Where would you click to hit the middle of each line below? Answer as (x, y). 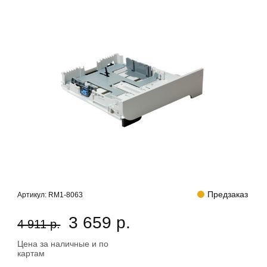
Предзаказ (227, 194)
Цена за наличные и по (63, 244)
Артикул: (33, 195)
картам (31, 253)
